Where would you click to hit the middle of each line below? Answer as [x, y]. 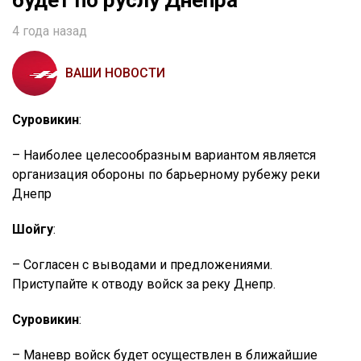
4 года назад [50, 31]
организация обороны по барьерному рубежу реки [166, 175]
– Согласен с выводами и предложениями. [142, 265]
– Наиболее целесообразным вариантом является [164, 156]
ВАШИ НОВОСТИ [115, 73]
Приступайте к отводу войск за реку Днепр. [144, 284]
